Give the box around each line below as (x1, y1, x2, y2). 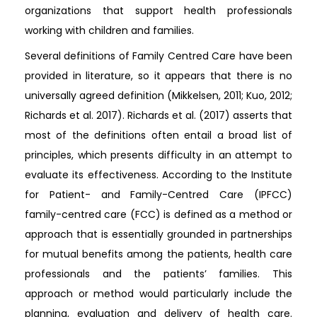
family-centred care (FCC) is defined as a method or (25, 207, 292, 221)
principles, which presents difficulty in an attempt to (25, 148, 292, 162)
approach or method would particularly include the (25, 287, 292, 301)
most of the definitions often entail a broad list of (25, 128, 292, 142)
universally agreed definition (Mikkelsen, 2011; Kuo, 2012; (25, 88, 292, 103)
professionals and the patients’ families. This (25, 267, 292, 281)
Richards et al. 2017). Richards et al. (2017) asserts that (25, 108, 292, 122)
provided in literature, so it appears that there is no (25, 69, 292, 83)
